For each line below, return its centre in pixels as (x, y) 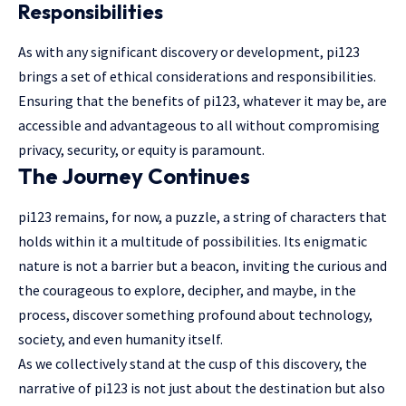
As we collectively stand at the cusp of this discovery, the (193, 364)
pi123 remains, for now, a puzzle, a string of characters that (203, 217)
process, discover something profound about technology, (195, 315)
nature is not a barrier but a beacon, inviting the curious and (203, 266)
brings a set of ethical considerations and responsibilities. (197, 77)
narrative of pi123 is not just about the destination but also (202, 388)
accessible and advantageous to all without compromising (199, 126)
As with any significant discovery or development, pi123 (189, 52)
